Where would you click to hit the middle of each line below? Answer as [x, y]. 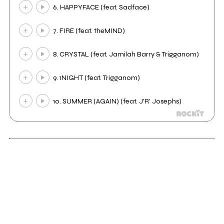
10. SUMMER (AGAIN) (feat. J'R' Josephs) [117, 101]
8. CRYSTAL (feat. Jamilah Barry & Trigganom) [126, 54]
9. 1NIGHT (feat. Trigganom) [97, 78]
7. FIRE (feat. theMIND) [89, 31]
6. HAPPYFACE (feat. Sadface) [101, 7]
